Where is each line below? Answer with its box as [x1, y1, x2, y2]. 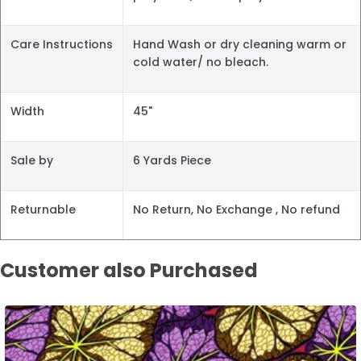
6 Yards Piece [133, 151, 211, 168]
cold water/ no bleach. [133, 53, 268, 70]
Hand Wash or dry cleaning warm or [133, 35, 346, 52]
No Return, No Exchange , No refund [133, 201, 340, 218]
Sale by [10, 151, 53, 168]
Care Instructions [10, 35, 113, 52]
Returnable [10, 201, 76, 218]
